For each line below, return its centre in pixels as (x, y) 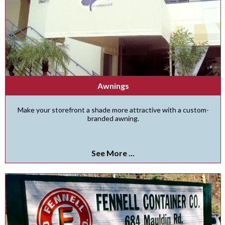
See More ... (113, 153)
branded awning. (113, 118)
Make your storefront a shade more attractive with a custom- (113, 110)
